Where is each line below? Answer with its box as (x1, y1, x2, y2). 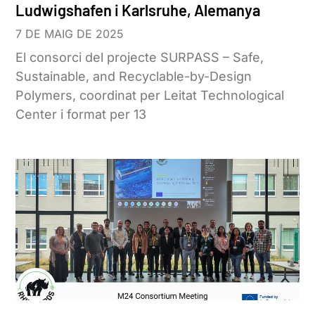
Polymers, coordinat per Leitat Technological (15, 87, 285, 103)
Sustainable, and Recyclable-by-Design (15, 68, 252, 84)
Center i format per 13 (15, 106, 147, 122)
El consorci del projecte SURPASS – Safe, (15, 49, 264, 65)
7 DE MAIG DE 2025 (15, 26, 124, 41)
